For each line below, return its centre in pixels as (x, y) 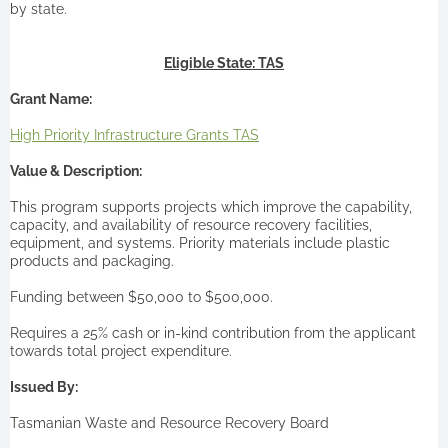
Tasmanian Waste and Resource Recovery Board (169, 422)
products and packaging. (92, 260)
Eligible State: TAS (224, 62)
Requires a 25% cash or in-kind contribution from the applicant (213, 332)
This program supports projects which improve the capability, (211, 206)
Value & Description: (76, 170)
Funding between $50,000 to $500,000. (141, 296)
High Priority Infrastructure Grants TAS (134, 134)
